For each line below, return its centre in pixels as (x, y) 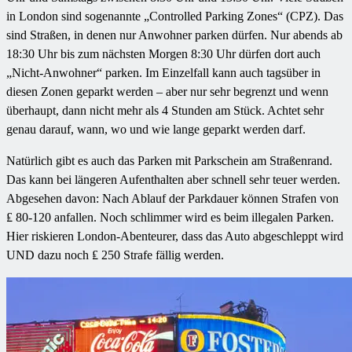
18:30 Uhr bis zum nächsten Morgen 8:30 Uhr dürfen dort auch (163, 54)
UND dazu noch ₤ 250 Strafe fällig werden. (115, 255)
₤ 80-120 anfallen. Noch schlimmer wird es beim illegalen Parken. (170, 218)
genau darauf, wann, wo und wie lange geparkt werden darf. (156, 130)
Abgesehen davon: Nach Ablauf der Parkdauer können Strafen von (172, 199)
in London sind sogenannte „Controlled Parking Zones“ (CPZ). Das (175, 16)
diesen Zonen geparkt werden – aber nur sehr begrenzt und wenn (167, 92)
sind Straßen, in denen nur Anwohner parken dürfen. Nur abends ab (174, 35)
